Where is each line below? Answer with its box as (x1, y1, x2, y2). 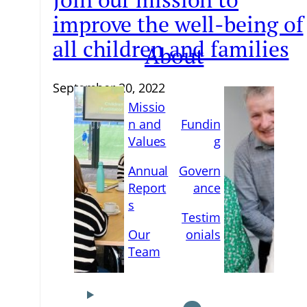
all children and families (53, 34, 289, 63)
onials (186, 226, 221, 243)
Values (127, 133, 167, 150)
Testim (182, 209, 221, 226)
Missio (127, 99, 166, 116)
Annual (127, 162, 169, 180)
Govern (179, 162, 221, 180)
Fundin (181, 116, 221, 133)
